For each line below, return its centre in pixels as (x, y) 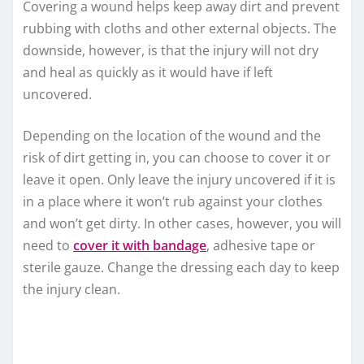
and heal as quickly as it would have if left (148, 73)
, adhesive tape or (261, 246)
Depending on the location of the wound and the (172, 136)
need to (48, 246)
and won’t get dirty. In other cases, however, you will (182, 224)
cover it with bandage (140, 246)
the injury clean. (71, 290)
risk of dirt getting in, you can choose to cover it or (177, 158)
